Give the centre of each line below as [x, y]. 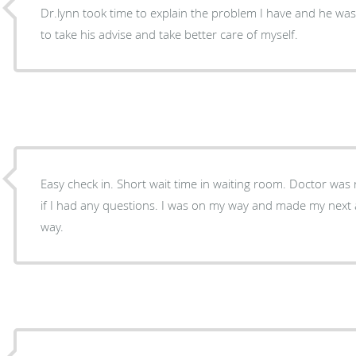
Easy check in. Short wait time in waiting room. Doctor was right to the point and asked [165, 183]
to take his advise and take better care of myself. [170, 34]
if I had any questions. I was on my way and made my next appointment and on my [101, 205]
